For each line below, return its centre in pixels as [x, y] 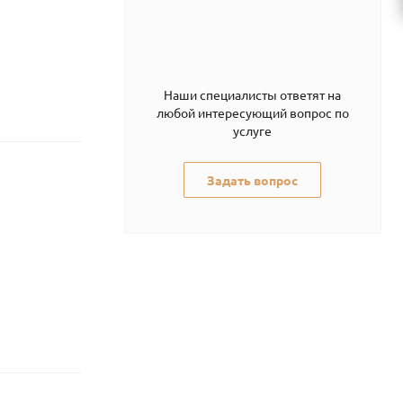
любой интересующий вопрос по [252, 112]
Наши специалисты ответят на [252, 94]
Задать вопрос [252, 180]
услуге [252, 130]
